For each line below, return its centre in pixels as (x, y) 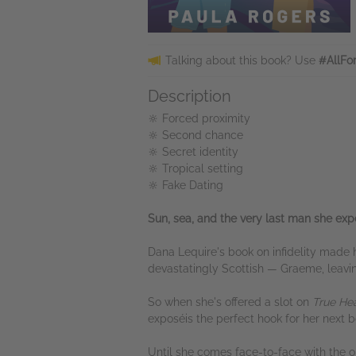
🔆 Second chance (195, 135)
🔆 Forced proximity (199, 118)
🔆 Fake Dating (186, 185)
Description (190, 96)
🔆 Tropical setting (195, 168)
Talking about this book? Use (242, 60)
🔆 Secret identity (193, 152)
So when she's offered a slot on (230, 302)
